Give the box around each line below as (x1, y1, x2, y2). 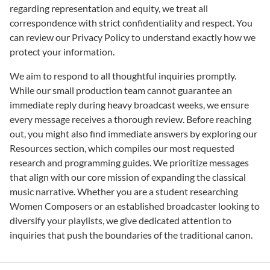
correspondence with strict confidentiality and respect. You (10, 17, 253, 29)
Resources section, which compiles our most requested (10, 142, 234, 154)
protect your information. (10, 46, 115, 58)
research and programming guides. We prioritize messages (10, 157, 249, 169)
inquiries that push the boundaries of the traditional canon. (10, 229, 253, 241)
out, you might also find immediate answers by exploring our (10, 128, 257, 140)
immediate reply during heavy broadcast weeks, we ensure (10, 99, 249, 111)
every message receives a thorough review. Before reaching (10, 113, 251, 125)
